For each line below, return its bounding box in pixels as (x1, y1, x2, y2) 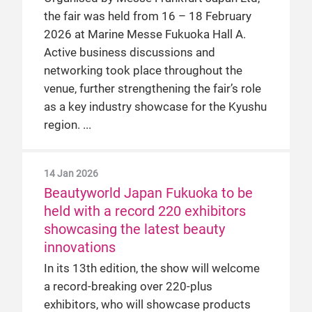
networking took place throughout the (44, 64, 242, 77)
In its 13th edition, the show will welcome (44, 262, 260, 275)
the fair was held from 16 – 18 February (44, 10, 251, 23)
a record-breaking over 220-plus (44, 280, 212, 293)
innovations (44, 239, 116, 256)
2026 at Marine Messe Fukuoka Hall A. (44, 28, 246, 41)
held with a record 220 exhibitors (44, 203, 246, 219)
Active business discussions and (44, 46, 215, 59)
